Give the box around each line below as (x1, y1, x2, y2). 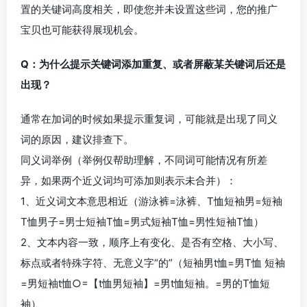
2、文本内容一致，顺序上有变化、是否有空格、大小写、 (21, 236, 284, 249)
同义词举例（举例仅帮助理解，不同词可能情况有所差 (21, 153, 267, 167)
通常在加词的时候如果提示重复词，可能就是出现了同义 (21, 112, 278, 125)
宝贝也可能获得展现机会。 (21, 23, 144, 36)
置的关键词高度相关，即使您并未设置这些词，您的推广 (21, 3, 278, 16)
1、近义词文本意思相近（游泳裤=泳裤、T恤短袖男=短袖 (21, 195, 282, 208)
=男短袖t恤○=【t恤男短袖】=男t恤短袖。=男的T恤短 (21, 277, 270, 290)
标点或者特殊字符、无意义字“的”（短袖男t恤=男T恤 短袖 (21, 256, 285, 269)
